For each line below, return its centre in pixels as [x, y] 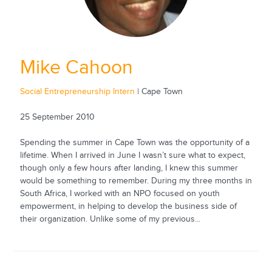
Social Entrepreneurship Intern [77, 92]
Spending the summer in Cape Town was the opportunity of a [134, 143]
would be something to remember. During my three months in [136, 181]
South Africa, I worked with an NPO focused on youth [120, 194]
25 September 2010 [57, 117]
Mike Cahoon [76, 67]
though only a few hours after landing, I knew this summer [129, 168]
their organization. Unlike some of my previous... [110, 219]
